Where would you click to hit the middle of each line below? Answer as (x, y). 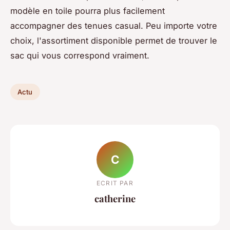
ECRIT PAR (115, 183)
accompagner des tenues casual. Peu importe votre (114, 26)
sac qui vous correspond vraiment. (80, 56)
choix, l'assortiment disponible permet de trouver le (114, 41)
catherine (115, 198)
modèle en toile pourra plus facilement (88, 11)
